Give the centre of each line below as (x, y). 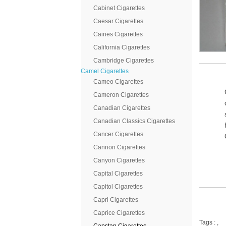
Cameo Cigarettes (118, 82)
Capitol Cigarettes (118, 187)
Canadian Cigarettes (122, 108)
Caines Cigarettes (118, 34)
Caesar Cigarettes (118, 21)
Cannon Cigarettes (119, 147)
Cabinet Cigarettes (119, 8)
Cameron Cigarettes (121, 95)
